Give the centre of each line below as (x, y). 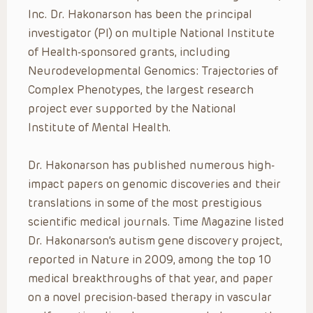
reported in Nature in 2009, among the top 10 (150, 259)
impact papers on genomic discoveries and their (154, 184)
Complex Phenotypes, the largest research (141, 89)
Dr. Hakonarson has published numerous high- (151, 165)
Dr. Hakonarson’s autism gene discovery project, (155, 240)
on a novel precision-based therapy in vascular (150, 297)
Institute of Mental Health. (100, 127)
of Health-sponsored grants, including (129, 52)
